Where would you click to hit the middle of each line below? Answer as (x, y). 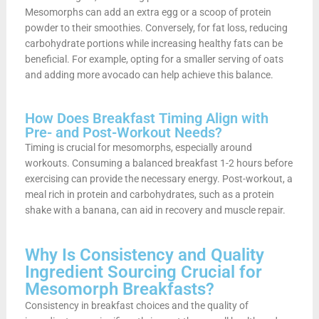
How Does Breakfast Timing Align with (146, 118)
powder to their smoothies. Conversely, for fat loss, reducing (156, 27)
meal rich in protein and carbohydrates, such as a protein (149, 194)
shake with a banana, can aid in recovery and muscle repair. (155, 210)
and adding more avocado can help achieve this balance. (149, 74)
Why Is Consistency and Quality (144, 255)
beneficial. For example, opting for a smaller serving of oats (154, 59)
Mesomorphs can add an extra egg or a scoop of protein (148, 12)
